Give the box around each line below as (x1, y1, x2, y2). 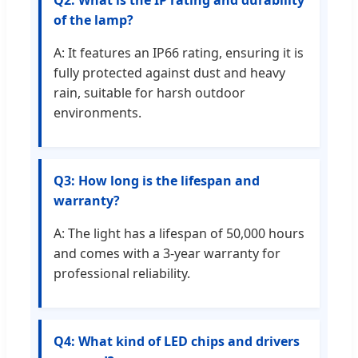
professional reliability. (54, 265, 190, 283)
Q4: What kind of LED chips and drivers (54, 332, 300, 351)
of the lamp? (54, 11, 133, 30)
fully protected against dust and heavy (54, 64, 285, 82)
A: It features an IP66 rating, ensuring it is (54, 44, 304, 62)
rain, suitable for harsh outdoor (54, 84, 245, 102)
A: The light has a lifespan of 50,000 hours (54, 225, 304, 243)
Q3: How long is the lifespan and (54, 172, 260, 190)
